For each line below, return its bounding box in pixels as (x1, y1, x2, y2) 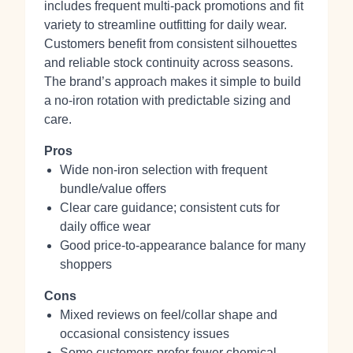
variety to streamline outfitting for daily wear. (44, 18, 287, 32)
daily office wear (60, 220, 150, 233)
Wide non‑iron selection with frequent (60, 163, 267, 176)
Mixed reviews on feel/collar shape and (60, 308, 277, 321)
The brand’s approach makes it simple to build (44, 75, 301, 88)
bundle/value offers (60, 182, 166, 195)
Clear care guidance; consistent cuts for (60, 201, 280, 214)
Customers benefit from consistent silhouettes (44, 37, 297, 50)
